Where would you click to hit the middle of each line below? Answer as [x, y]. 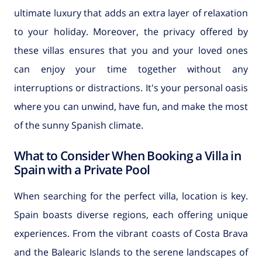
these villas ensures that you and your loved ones [131, 51]
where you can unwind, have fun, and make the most [131, 107]
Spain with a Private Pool [82, 170]
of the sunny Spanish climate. [79, 125]
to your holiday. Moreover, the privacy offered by [131, 32]
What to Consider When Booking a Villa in [128, 156]
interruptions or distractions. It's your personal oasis [131, 88]
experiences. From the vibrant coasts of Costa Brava [131, 233]
